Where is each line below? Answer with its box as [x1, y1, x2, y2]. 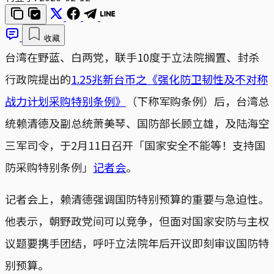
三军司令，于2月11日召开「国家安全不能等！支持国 [5, 136, 265, 153]
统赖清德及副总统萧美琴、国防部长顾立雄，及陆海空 [5, 114, 269, 131]
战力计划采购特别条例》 [5, 92, 126, 109]
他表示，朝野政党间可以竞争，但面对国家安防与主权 [5, 212, 269, 229]
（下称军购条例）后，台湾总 [126, 92, 269, 109]
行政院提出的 [5, 70, 71, 87]
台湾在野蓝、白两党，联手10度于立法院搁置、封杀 [5, 48, 259, 65]
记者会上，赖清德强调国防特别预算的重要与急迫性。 [5, 190, 269, 207]
